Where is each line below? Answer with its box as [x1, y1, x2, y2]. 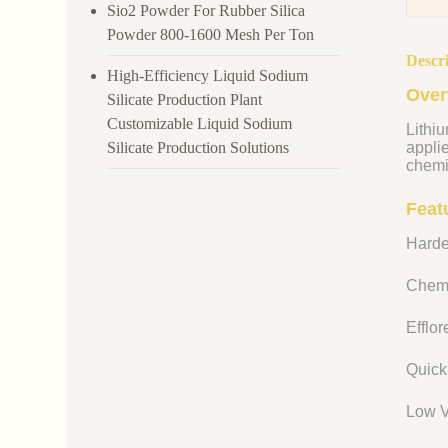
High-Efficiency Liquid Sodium [107, 66, 309, 84]
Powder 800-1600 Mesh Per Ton [107, 25, 315, 43]
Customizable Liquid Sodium [107, 114, 293, 132]
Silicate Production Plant [107, 90, 263, 108]
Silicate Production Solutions [107, 138, 290, 156]
